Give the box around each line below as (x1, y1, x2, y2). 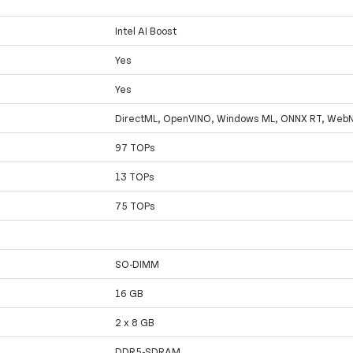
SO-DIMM (115, 258, 160, 271)
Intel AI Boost (115, 24, 177, 38)
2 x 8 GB (115, 316, 155, 329)
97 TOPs (115, 141, 156, 154)
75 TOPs (115, 199, 156, 213)
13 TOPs (115, 170, 155, 184)
